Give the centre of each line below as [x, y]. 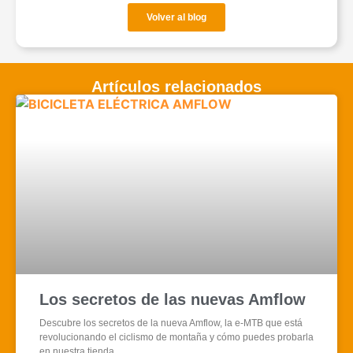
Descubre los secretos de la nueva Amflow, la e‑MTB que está [171, 323]
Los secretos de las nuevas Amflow [173, 299]
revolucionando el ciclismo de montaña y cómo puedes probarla [176, 337]
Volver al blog [176, 17]
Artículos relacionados [176, 86]
